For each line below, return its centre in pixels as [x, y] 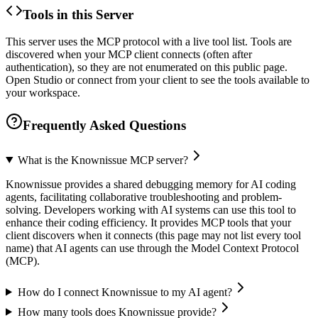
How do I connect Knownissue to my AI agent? [125, 292]
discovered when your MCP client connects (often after [129, 55]
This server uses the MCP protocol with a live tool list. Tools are [149, 42]
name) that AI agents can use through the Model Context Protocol [152, 248]
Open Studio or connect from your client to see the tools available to [158, 80]
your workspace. [43, 93]
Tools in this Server [78, 14]
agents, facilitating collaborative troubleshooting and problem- [144, 197]
